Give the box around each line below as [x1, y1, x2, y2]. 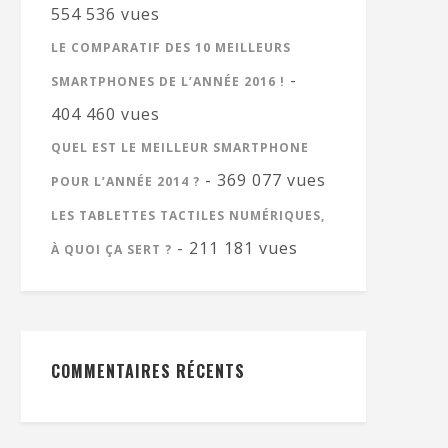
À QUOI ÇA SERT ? [51, 241, 172, 258]
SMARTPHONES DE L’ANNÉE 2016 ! [51, 73, 285, 90]
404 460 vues [51, 103, 160, 125]
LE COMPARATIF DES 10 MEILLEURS [51, 39, 291, 56]
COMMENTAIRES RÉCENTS [51, 359, 245, 383]
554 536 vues [51, 3, 160, 25]
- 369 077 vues [200, 169, 326, 191]
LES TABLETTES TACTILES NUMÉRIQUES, [51, 207, 325, 224]
